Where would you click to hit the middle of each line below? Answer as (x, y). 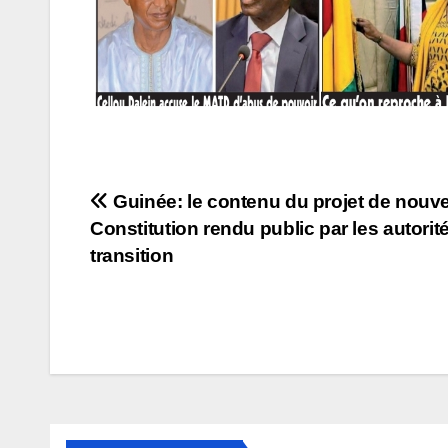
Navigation (172, 208)
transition (132, 255)
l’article (142, 290)
